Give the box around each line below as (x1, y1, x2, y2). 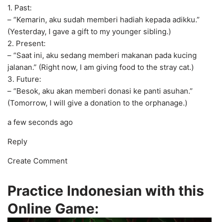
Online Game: (7, 200, 99, 218)
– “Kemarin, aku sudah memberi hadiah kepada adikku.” (7, 15, 200, 25)
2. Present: (7, 39, 46, 49)
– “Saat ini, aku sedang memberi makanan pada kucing (7, 51, 197, 60)
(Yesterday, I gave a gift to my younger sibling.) (7, 27, 171, 37)
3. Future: (7, 74, 41, 84)
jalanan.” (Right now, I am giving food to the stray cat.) (7, 62, 194, 72)
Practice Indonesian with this (7, 182, 204, 200)
